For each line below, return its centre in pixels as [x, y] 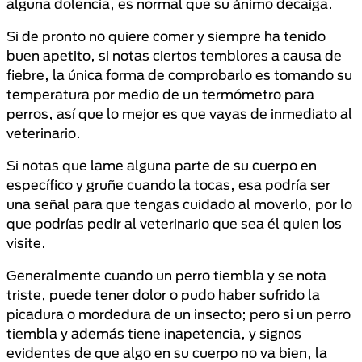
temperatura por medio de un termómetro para [160, 94]
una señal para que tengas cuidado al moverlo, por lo [179, 204]
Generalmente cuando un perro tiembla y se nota [166, 275]
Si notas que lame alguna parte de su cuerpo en [162, 165]
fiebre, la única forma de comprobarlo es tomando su [179, 75]
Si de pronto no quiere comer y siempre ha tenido [166, 36]
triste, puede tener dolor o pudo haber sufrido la [163, 295]
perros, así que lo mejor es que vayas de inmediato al [179, 114]
